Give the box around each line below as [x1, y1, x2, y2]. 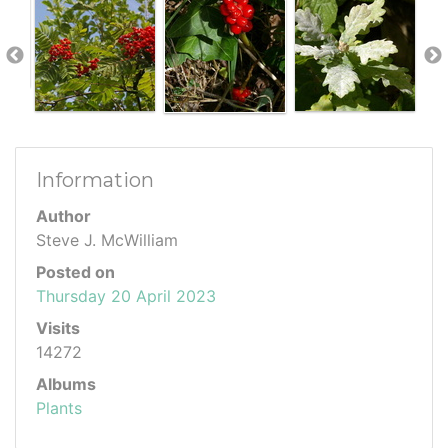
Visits [36, 318, 80, 338]
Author [36, 206, 91, 226]
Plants [36, 398, 82, 418]
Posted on [36, 262, 115, 282]
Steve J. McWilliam [36, 230, 178, 250]
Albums [36, 374, 96, 394]
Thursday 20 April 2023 [36, 286, 216, 306]
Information [36, 168, 154, 192]
